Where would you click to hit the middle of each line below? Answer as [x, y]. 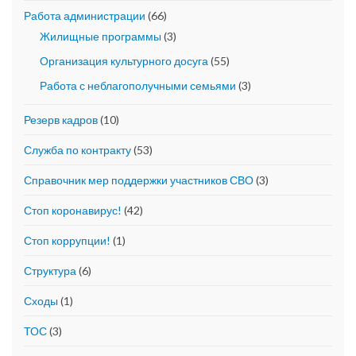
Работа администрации [85, 16]
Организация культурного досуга [124, 61]
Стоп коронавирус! [73, 211]
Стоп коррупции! [67, 241]
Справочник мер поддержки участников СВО [139, 180]
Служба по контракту [77, 150]
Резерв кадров [61, 120]
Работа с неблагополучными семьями [138, 86]
